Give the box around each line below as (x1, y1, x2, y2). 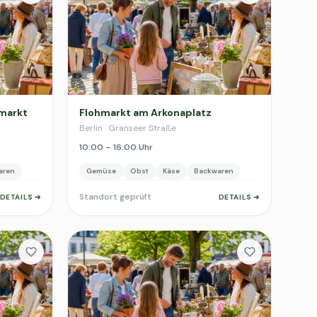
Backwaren (194, 166, 234, 175)
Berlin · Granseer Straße (79, 122, 176, 134)
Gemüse (86, 166, 116, 175)
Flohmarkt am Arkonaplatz (79, 106, 212, 119)
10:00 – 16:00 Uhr (79, 142, 153, 153)
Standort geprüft (79, 191, 151, 202)
